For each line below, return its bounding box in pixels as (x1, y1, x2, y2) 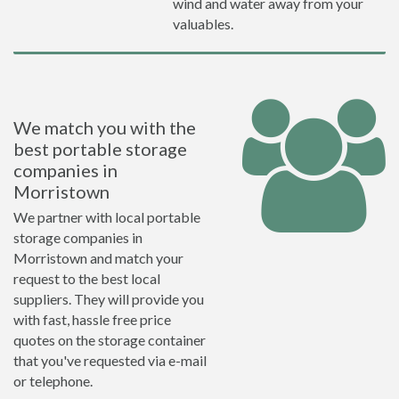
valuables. (173, 15, 233, 32)
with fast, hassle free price (13, 311, 171, 328)
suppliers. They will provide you (13, 290, 204, 307)
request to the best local (13, 270, 160, 287)
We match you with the (13, 117, 196, 138)
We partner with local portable (13, 208, 200, 225)
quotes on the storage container (13, 331, 206, 348)
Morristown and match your (13, 249, 183, 266)
